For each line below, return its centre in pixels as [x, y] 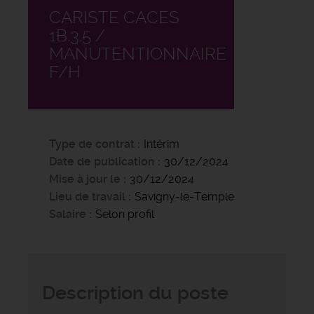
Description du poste [135, 293]
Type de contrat [92, 144]
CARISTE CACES [114, 17]
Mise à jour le [85, 179]
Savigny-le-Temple [184, 196]
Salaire [68, 214]
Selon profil [125, 214]
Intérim [162, 144]
